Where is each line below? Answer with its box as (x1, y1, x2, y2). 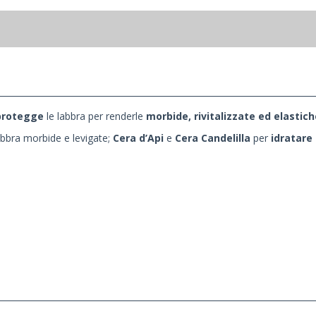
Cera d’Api (113, 131, 164, 145)
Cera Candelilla (175, 131, 253, 145)
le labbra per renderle (44, 109, 146, 123)
